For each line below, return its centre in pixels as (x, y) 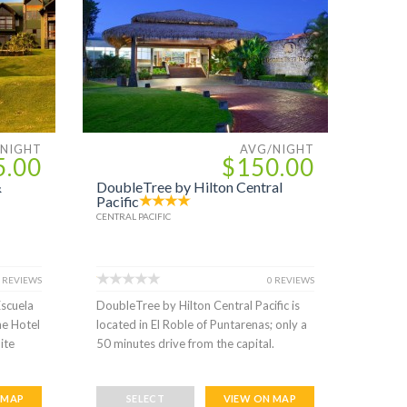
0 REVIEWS (290, 279)
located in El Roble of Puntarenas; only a (201, 324)
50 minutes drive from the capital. (185, 343)
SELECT (145, 398)
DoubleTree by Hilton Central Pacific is (198, 305)
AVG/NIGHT (277, 149)
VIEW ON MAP (260, 398)
